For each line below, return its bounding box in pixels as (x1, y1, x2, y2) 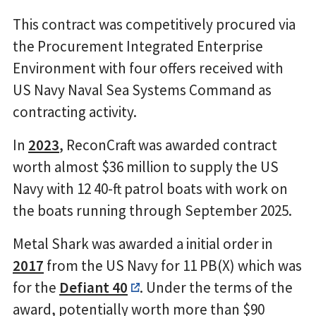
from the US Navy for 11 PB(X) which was (44, 255, 302, 275)
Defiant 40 (59, 277, 128, 297)
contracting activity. (13, 102, 137, 121)
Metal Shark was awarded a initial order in (13, 233, 273, 253)
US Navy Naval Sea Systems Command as (13, 80, 272, 99)
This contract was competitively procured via (13, 14, 296, 34)
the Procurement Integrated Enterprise (13, 36, 263, 56)
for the (13, 277, 59, 297)
